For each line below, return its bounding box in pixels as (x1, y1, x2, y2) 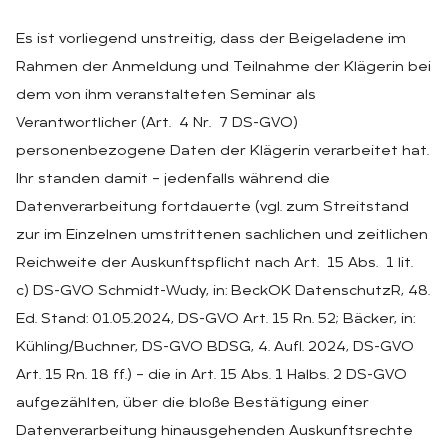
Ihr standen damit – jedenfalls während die (16, 171, 330, 187)
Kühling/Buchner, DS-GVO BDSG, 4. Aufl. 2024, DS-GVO (16, 339, 414, 355)
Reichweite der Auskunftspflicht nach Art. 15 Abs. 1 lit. (16, 255, 417, 271)
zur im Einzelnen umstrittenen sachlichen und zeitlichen (16, 227, 428, 243)
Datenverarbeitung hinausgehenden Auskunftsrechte (16, 423, 413, 439)
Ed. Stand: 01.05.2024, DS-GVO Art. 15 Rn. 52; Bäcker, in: (16, 311, 415, 327)
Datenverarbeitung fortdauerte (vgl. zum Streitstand (16, 199, 409, 215)
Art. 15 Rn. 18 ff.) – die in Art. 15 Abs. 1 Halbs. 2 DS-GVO (16, 367, 407, 383)
